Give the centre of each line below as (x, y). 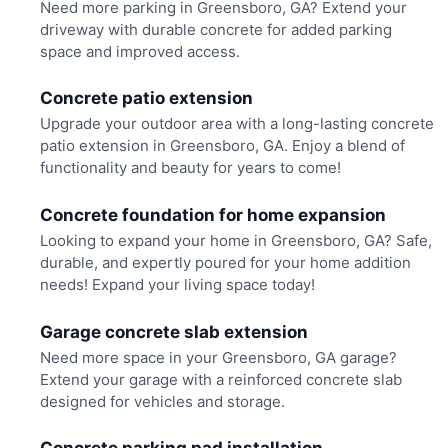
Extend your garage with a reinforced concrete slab (220, 379)
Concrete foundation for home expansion (212, 214)
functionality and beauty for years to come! (190, 168)
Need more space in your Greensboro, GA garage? (218, 357)
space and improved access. (139, 51)
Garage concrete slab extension (173, 331)
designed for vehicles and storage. (162, 401)
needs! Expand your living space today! (177, 285)
